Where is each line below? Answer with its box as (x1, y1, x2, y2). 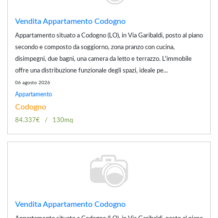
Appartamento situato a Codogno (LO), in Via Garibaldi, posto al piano (15, 32, 203, 39)
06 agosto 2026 (15, 80, 50, 85)
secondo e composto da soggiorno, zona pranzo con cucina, (15, 44, 175, 51)
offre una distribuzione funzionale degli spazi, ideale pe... (15, 67, 168, 74)
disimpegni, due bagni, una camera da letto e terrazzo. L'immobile (15, 55, 192, 62)
